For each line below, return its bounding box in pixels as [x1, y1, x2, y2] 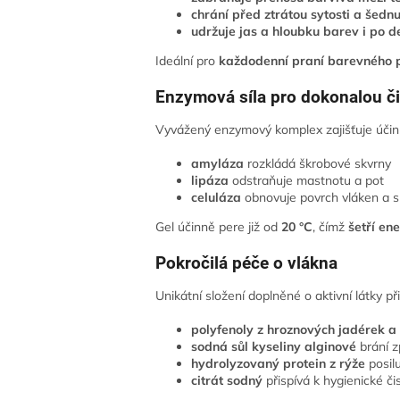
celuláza [191, 188, 246, 205]
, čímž [312, 218, 349, 235]
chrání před [191, 6, 262, 23]
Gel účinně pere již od [155, 218, 282, 235]
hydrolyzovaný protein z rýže [191, 354, 366, 371]
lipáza [191, 171, 233, 188]
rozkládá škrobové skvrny [247, 154, 392, 171]
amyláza [191, 154, 248, 171]
